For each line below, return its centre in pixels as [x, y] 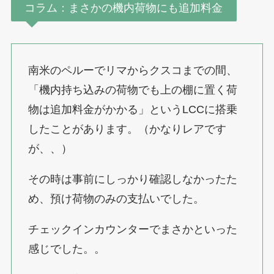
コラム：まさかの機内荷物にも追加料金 [124, 8]
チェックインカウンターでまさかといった [132, 229]
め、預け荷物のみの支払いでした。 [116, 198]
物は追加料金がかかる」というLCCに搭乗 [132, 109]
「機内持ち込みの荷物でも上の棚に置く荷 [132, 90]
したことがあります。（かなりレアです [127, 129]
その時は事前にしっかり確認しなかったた [132, 179]
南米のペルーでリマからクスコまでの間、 [132, 70]
